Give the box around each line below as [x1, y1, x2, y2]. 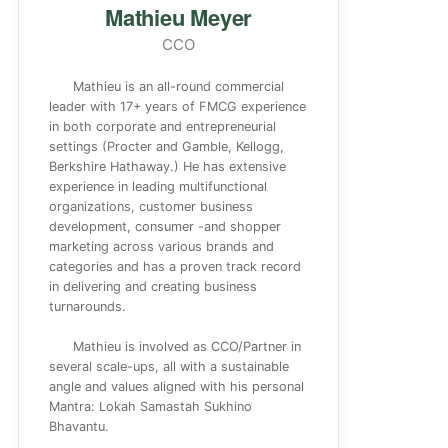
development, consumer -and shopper [49, 219, 282, 234]
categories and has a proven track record [49, 259, 302, 274]
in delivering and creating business [49, 279, 258, 294]
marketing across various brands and [49, 239, 275, 254]
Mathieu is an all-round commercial [73, 79, 285, 94]
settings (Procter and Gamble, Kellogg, [49, 139, 285, 154]
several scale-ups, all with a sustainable [49, 359, 290, 374]
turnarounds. [49, 299, 127, 314]
